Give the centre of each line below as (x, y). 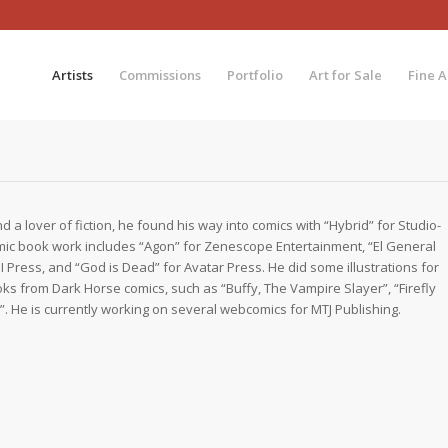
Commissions (159, 75)
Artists (72, 75)
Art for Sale (345, 75)
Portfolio (254, 75)
